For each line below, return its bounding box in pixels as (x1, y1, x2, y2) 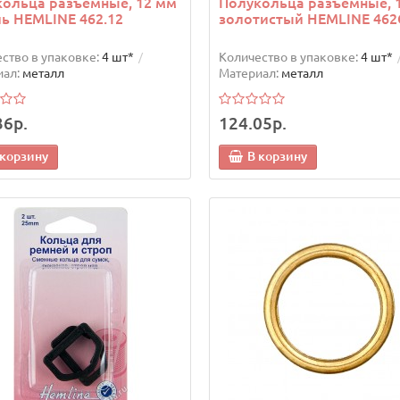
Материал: (218, 65, 279, 80)
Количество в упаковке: (218, 49, 358, 64)
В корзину (246, 149, 307, 164)
